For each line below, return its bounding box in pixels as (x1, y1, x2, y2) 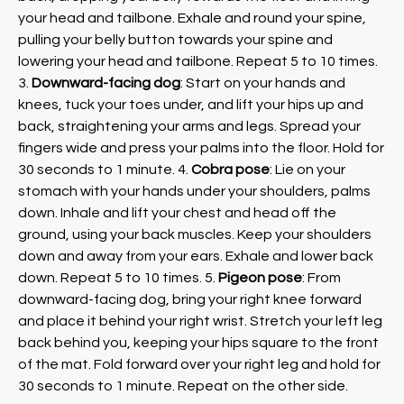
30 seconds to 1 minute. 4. (18, 162, 191, 177)
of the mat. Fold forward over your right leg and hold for (18, 357, 381, 372)
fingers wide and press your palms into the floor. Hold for (18, 141, 384, 155)
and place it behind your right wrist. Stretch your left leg (18, 314, 382, 328)
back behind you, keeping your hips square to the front (18, 335, 379, 350)
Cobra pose (191, 162, 270, 177)
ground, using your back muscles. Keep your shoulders (18, 227, 372, 242)
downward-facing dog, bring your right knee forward (18, 292, 362, 307)
